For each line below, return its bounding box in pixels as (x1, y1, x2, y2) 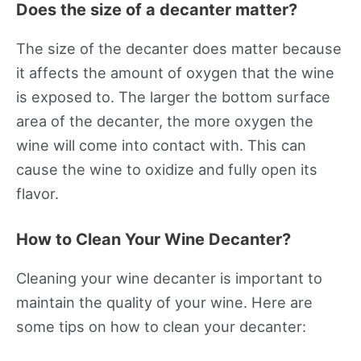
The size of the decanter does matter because (16, 39, 342, 57)
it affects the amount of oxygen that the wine (16, 63, 334, 81)
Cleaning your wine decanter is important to (16, 268, 322, 287)
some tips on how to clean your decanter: (16, 317, 306, 335)
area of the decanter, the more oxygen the (16, 111, 313, 130)
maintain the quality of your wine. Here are (16, 293, 313, 311)
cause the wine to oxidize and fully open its (16, 160, 317, 178)
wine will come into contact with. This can (16, 135, 306, 154)
